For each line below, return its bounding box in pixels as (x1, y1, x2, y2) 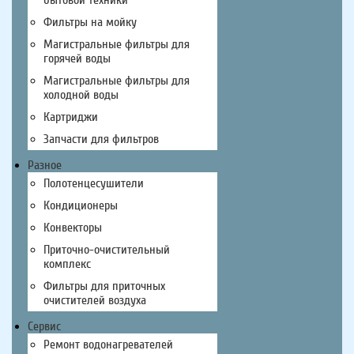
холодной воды (43, 87, 119, 102)
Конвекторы (43, 220, 102, 235)
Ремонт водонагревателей (43, 337, 173, 352)
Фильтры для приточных (43, 278, 165, 293)
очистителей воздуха (43, 292, 146, 307)
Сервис (28, 318, 61, 333)
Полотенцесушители (43, 175, 144, 190)
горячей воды (43, 51, 111, 66)
